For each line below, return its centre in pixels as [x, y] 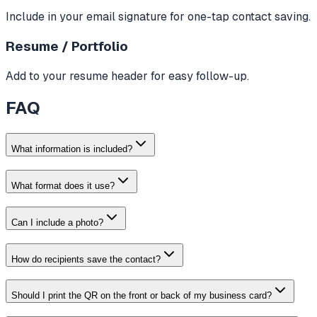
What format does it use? [63, 186]
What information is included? [72, 149]
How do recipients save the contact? [86, 259]
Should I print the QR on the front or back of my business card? [142, 296]
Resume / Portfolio [67, 46]
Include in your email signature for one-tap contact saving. [158, 17]
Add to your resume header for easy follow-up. [127, 76]
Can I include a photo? [57, 222]
